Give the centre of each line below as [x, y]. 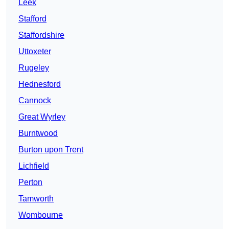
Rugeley [34, 68]
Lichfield [34, 166]
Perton [30, 182]
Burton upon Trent [51, 150]
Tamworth [36, 199]
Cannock [35, 101]
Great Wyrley [42, 117]
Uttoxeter [35, 52]
